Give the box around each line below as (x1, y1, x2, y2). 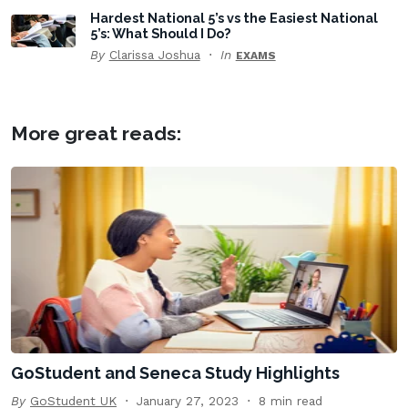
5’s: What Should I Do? (89, 25, 230, 42)
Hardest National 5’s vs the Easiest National (89, 10, 378, 26)
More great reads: (11, 122, 181, 146)
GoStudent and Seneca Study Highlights (11, 363, 340, 383)
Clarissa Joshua (108, 47, 200, 63)
